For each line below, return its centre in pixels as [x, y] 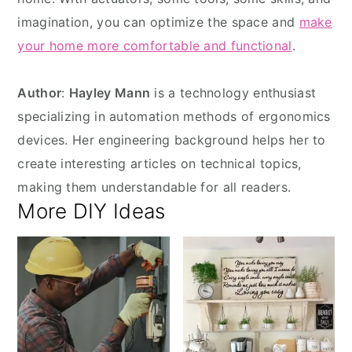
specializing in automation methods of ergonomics [174, 117]
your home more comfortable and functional [155, 46]
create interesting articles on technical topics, [159, 164]
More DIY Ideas [92, 211]
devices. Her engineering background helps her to [172, 140]
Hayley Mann [110, 93]
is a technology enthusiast [233, 93]
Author [40, 93]
